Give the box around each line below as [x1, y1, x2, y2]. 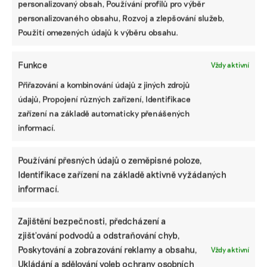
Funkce [18, 59, 47, 70]
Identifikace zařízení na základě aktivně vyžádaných [18, 169, 226, 180]
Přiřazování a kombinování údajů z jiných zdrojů [18, 79, 190, 90]
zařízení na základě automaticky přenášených [18, 108, 190, 119]
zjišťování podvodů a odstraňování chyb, [18, 229, 180, 241]
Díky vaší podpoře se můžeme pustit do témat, [32, 14, 233, 26]
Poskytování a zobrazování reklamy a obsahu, [18, 244, 197, 255]
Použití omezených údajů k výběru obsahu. [18, 27, 178, 38]
